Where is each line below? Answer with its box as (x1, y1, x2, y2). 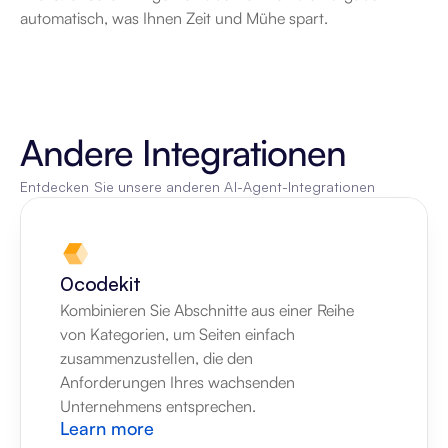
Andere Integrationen (20, 130, 346, 175)
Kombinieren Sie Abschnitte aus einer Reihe (60, 300, 354, 320)
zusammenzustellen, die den (60, 348, 253, 368)
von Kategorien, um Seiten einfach (60, 324, 295, 344)
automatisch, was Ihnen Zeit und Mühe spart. (20, 8, 328, 28)
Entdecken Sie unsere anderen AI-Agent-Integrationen (20, 178, 376, 195)
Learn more (60, 417, 154, 439)
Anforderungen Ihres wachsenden (60, 372, 295, 392)
